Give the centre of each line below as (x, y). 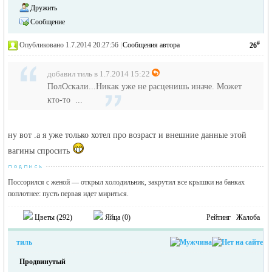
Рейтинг (219, 217)
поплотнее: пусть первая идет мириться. (69, 194)
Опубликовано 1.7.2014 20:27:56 (69, 45)
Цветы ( (46, 217)
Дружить (44, 8)
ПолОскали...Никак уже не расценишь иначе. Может (145, 87)
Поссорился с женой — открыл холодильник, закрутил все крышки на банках (127, 182)
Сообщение (48, 22)
